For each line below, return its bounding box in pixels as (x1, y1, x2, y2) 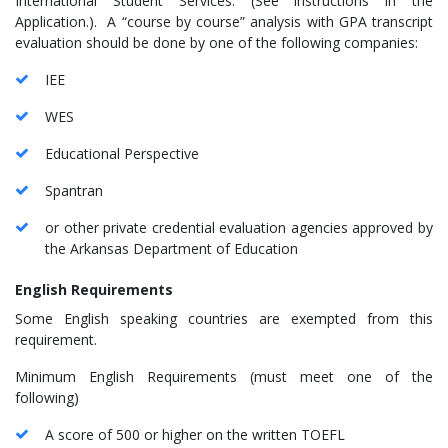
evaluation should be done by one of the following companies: (15, 32, 418, 52)
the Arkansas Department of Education (45, 238, 298, 258)
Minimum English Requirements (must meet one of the (15, 366, 433, 386)
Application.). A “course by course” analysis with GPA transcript (15, 11, 433, 31)
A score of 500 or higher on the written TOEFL (45, 424, 345, 444)
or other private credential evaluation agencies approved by (45, 217, 433, 237)
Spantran (45, 180, 103, 200)
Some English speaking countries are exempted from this (15, 308, 433, 328)
